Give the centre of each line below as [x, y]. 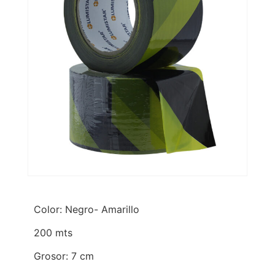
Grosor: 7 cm [64, 256]
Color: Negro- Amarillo [87, 209]
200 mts [53, 232]
